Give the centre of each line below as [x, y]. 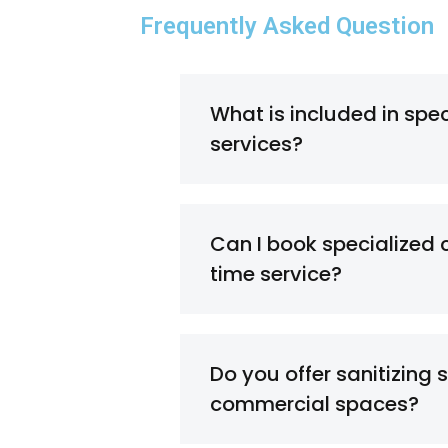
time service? [276, 273]
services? [256, 143]
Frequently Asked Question [287, 25]
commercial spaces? [314, 403]
